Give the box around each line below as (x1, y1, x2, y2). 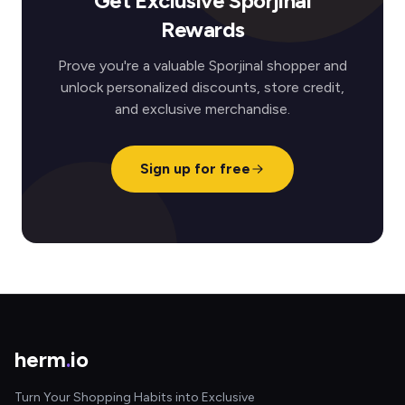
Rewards (160, 16, 245, 42)
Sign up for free (140, 160, 250, 177)
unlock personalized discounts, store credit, (61, 79, 344, 96)
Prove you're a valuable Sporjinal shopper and (58, 57, 347, 74)
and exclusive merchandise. (115, 100, 290, 118)
